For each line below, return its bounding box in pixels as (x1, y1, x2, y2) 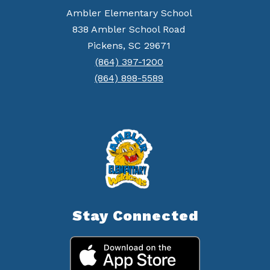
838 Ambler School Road (72, 24, 186, 36)
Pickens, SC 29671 (87, 40, 171, 52)
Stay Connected (72, 207, 198, 224)
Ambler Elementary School (66, 7, 192, 19)
